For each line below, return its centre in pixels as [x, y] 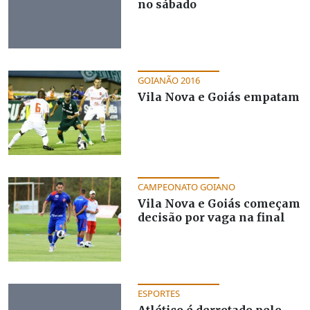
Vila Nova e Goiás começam [219, 203]
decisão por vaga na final [211, 217]
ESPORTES [158, 293]
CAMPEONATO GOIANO [186, 186]
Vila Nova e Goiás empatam [218, 97]
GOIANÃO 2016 [168, 80]
